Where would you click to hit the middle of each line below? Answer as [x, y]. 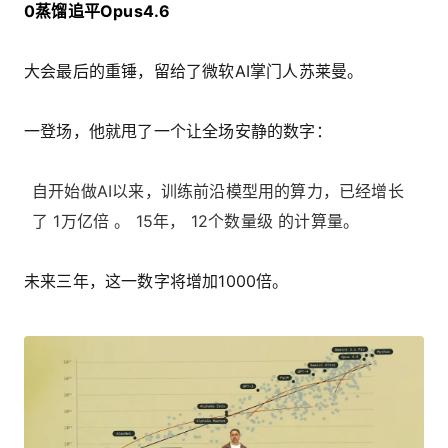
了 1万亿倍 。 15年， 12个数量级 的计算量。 [196, 220]
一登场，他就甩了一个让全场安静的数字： [178, 130]
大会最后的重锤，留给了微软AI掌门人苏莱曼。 [194, 70]
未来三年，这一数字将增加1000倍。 [156, 280]
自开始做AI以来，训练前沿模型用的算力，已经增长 [218, 190]
